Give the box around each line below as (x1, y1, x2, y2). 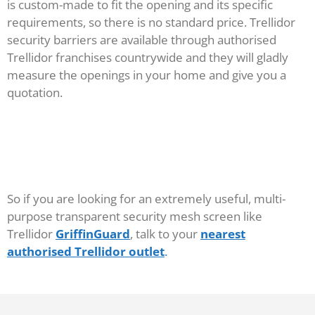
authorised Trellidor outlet (7, 243, 165, 260)
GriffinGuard (56, 226, 130, 243)
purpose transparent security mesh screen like (7, 208, 262, 225)
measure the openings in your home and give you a (7, 66, 286, 83)
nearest (200, 226, 245, 243)
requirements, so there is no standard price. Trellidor (7, 13, 295, 30)
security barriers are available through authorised (7, 31, 276, 48)
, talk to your (130, 226, 200, 243)
